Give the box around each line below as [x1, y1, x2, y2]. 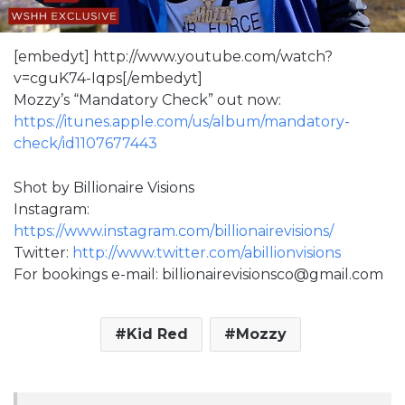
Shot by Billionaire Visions [14, 178, 194, 196]
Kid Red [126, 325, 188, 343]
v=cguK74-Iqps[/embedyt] [14, 69, 202, 87]
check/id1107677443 [14, 134, 157, 152]
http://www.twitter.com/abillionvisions [72, 243, 341, 261]
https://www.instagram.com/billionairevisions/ [14, 221, 334, 240]
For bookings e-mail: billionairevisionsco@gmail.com [14, 265, 383, 283]
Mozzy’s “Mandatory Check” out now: [14, 90, 281, 108]
